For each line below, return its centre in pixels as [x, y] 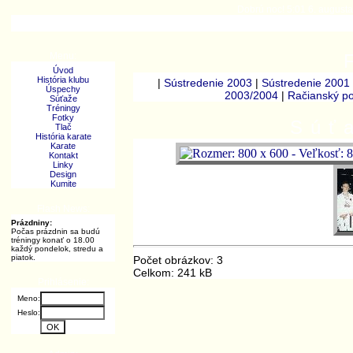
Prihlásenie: [63, 282]
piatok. [23, 257]
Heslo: [29, 312]
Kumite [63, 184]
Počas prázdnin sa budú [56, 231]
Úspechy [63, 89]
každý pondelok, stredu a [57, 249]
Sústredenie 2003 [208, 83]
